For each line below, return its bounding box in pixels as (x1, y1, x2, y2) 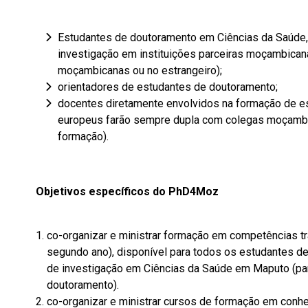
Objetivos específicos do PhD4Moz (36, 185, 219, 198)
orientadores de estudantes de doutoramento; (58, 80, 278, 93)
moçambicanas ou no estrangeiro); (58, 64, 222, 77)
